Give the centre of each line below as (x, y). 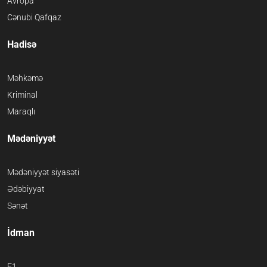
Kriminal (22, 95)
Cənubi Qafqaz (34, 18)
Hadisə (22, 45)
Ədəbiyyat (26, 189)
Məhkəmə (25, 78)
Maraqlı (21, 112)
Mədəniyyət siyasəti (43, 173)
